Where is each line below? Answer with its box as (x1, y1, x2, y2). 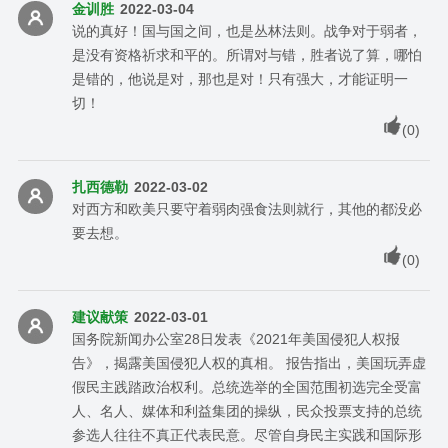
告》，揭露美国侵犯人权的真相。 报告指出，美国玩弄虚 (71, 354, 426, 371)
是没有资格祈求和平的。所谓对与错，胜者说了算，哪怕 (71, 46, 422, 63)
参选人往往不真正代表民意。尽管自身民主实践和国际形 (71, 426, 422, 443)
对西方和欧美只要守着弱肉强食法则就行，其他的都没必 (71, 200, 422, 217)
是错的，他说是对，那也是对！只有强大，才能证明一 (71, 70, 408, 87)
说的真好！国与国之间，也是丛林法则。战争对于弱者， (71, 22, 422, 39)
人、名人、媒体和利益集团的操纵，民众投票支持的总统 (71, 402, 422, 419)
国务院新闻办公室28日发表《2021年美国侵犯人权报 (71, 330, 400, 347)
